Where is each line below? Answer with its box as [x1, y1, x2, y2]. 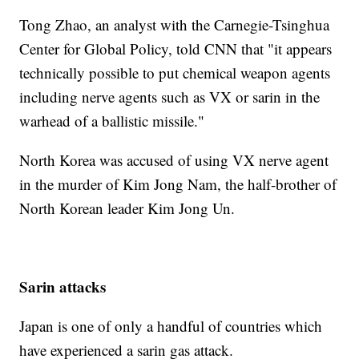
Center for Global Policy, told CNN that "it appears [19, 38, 333, 58]
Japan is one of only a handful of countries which [19, 315, 323, 336]
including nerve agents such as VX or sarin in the [19, 86, 321, 107]
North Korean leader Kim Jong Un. [19, 197, 236, 218]
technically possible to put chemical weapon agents [19, 62, 331, 83]
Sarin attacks [19, 275, 107, 297]
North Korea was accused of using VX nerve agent [19, 149, 329, 170]
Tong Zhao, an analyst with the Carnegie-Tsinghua [19, 14, 330, 34]
